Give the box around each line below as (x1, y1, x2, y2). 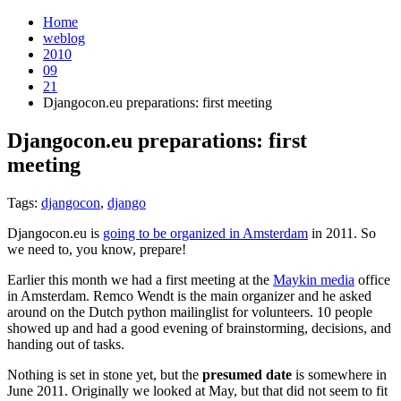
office (354, 271, 390, 287)
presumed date (202, 366, 292, 382)
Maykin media (273, 271, 354, 287)
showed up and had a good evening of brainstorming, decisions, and (7, 320, 391, 336)
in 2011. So (308, 225, 376, 241)
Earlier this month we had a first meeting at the (7, 271, 273, 287)
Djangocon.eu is (7, 225, 103, 241)
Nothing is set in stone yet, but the (7, 366, 202, 382)
